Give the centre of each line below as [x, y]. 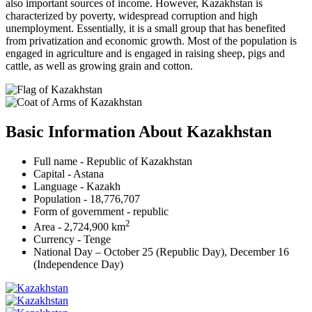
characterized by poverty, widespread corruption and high [132, 16]
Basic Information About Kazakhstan [139, 131]
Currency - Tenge [72, 240]
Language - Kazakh [77, 186]
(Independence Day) [78, 265]
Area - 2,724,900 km [79, 227]
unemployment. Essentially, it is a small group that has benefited [146, 29]
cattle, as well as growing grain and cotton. [99, 66]
